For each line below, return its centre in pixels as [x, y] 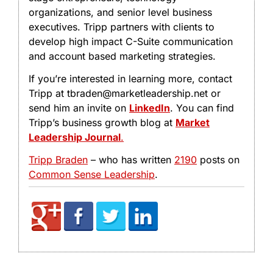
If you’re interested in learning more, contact [130, 78]
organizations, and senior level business [120, 12]
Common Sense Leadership [92, 174]
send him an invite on [79, 108]
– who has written [131, 159]
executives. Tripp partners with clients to [122, 27]
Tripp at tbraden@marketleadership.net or [125, 93]
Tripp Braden [58, 159]
